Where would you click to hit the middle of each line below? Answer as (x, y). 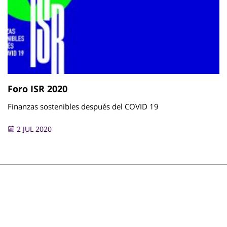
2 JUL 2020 (33, 129)
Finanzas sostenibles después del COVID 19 (83, 107)
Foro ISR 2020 (37, 89)
